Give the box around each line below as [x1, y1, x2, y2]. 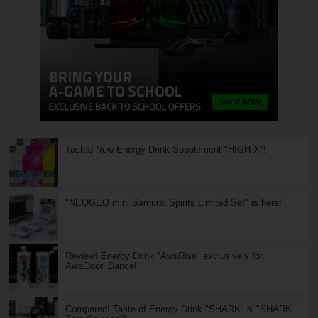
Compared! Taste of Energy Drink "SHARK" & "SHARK [65, 303, 292, 314]
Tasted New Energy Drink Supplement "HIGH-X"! [65, 143, 266, 155]
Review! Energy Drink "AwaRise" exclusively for [65, 250, 263, 261]
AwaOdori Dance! [65, 260, 137, 271]
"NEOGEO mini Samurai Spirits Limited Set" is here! [65, 197, 282, 208]
